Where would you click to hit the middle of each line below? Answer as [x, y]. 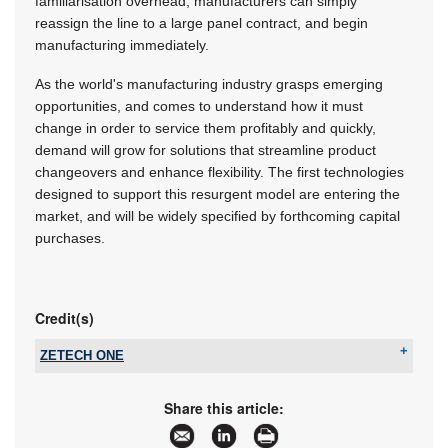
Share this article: [224, 407]
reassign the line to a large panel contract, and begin [201, 22]
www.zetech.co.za [175, 418]
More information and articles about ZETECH [248, 436]
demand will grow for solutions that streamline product [205, 149]
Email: [76, 400]
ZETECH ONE [82, 355]
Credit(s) [64, 317]
